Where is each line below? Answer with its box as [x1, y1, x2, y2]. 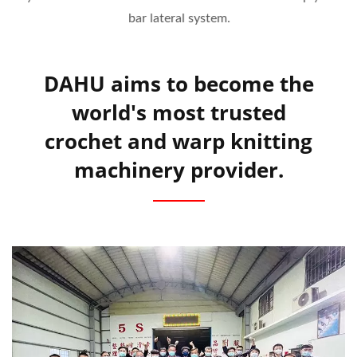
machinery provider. [73, 155, 284, 185]
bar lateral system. [127, 12, 229, 25]
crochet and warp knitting [45, 127, 312, 156]
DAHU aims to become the [43, 69, 314, 99]
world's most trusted [71, 98, 286, 127]
